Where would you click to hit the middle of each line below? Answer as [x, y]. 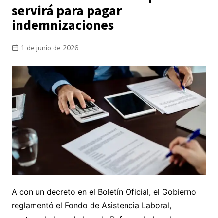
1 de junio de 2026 [49, 48]
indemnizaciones [63, 25]
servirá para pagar [66, 10]
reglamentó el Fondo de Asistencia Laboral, [91, 206]
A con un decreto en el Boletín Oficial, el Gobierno [104, 192]
